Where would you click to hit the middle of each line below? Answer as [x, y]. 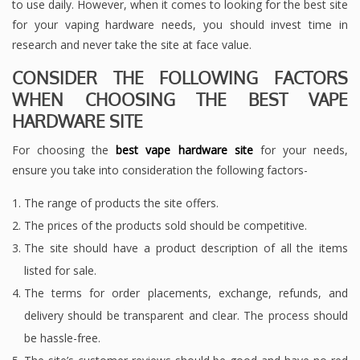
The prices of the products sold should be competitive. [166, 226]
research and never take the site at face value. [132, 45]
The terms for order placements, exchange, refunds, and [186, 293]
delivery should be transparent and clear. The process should [186, 316]
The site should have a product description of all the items [186, 248]
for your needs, [301, 150]
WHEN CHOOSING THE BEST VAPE [180, 100]
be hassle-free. [62, 338]
